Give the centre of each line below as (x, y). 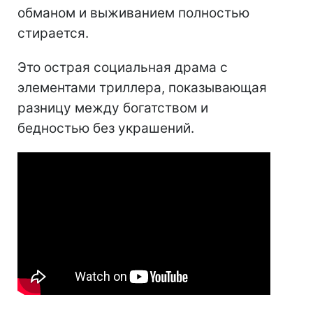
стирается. (53, 34)
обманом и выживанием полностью (133, 13)
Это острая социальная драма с (123, 68)
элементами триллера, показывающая (142, 88)
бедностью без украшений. (106, 129)
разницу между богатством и (113, 108)
